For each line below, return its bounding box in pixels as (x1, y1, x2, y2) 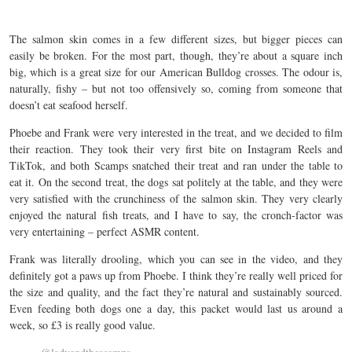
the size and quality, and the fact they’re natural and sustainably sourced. (9, 284, 343, 299)
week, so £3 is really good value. (9, 317, 156, 332)
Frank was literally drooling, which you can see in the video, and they (9, 251, 343, 266)
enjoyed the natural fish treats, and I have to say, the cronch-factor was (9, 207, 343, 222)
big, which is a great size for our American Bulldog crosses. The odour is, (9, 64, 343, 79)
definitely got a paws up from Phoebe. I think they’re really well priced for (9, 267, 343, 283)
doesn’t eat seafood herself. (9, 97, 128, 112)
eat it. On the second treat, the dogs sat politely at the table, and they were (9, 174, 343, 189)
